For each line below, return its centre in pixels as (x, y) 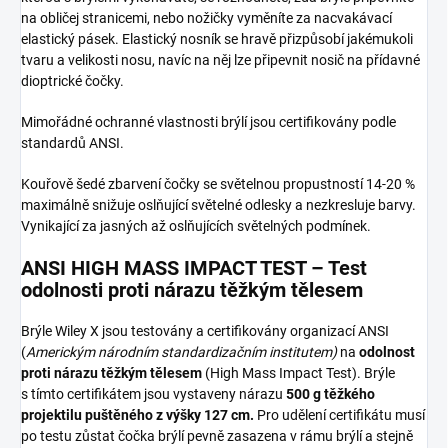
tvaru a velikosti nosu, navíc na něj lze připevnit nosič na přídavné (220, 60)
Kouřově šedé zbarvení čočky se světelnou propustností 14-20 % (218, 184)
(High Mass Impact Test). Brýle (298, 373)
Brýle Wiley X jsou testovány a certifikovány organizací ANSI (205, 331)
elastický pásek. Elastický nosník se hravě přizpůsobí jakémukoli (217, 39)
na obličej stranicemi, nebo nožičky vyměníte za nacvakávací (206, 18)
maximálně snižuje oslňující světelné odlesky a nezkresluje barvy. (218, 205)
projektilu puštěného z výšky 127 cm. (137, 415)
